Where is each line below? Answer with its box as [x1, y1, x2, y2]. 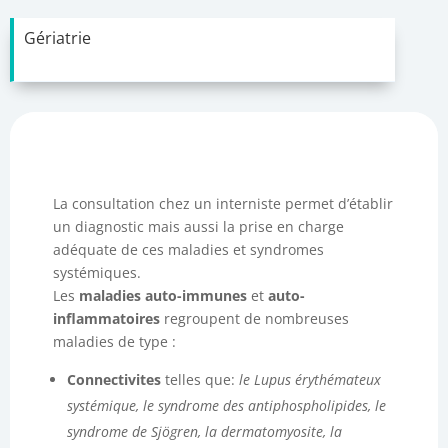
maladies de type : [52, 332, 176, 351]
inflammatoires [52, 309, 160, 328]
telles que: [160, 370, 239, 389]
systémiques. [52, 263, 141, 282]
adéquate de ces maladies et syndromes [52, 240, 324, 259]
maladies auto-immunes [78, 286, 247, 305]
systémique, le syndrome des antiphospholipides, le [66, 396, 386, 415]
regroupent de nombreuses [159, 309, 349, 328]
